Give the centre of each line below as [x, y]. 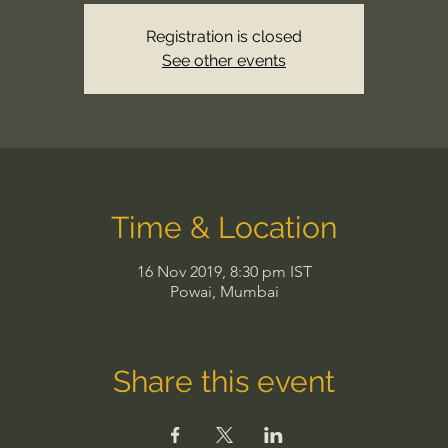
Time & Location [224, 227]
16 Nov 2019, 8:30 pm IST [224, 271]
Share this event [224, 381]
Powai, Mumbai [224, 291]
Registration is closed [224, 36]
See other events [224, 60]
